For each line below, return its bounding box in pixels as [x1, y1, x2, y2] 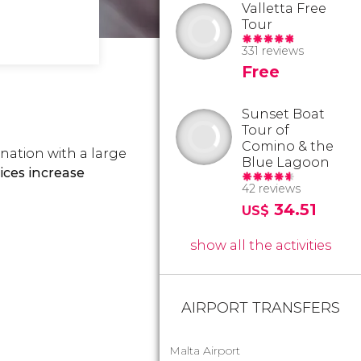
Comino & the [242, 139, 334, 154]
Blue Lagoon [242, 155, 330, 170]
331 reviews [242, 44, 304, 58]
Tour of [242, 122, 289, 138]
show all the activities [189, 238, 331, 253]
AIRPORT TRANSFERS [180, 299, 340, 317]
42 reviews [242, 181, 301, 196]
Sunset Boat [242, 106, 325, 122]
